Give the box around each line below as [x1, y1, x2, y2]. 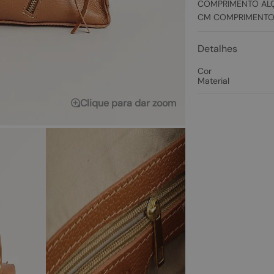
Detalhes [197, 42, 237, 55]
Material [197, 75, 229, 86]
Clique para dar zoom [80, 97, 176, 109]
